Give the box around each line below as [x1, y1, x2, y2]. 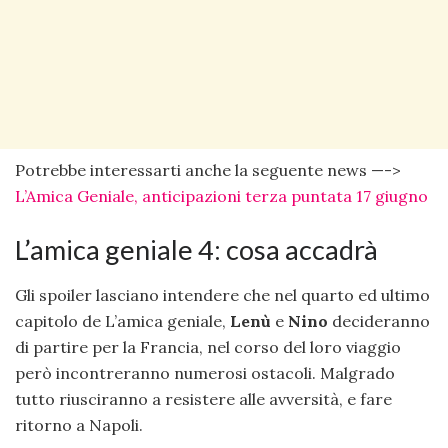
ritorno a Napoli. [15, 414, 143, 435]
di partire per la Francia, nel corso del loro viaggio [15, 336, 401, 357]
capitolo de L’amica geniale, [15, 310, 230, 331]
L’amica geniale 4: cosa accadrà [15, 233, 378, 267]
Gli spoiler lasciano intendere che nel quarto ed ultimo [15, 284, 430, 305]
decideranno [328, 310, 430, 331]
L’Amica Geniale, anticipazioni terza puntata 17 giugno [15, 186, 428, 207]
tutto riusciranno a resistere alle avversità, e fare [15, 388, 392, 409]
